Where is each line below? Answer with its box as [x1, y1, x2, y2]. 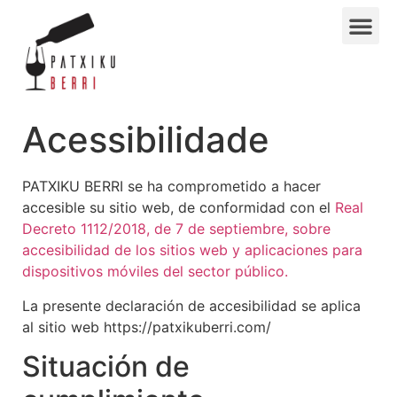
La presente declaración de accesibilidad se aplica [22, 296, 361, 315]
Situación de [22, 349, 190, 385]
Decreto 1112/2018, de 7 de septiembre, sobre [22, 220, 331, 238]
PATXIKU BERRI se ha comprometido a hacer [22, 177, 321, 196]
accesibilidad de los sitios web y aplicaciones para [22, 241, 362, 260]
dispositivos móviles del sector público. [22, 262, 288, 281]
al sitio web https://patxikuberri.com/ [22, 317, 271, 336]
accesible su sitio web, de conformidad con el [22, 198, 335, 217]
